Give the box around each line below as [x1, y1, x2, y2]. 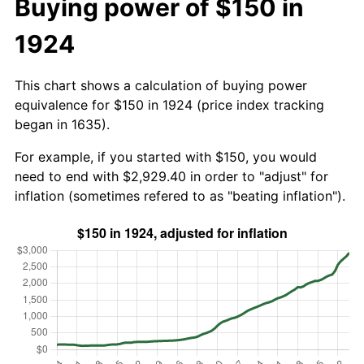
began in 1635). [15, 115, 110, 132]
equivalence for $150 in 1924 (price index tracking [15, 96, 324, 113]
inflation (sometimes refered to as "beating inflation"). [15, 187, 345, 204]
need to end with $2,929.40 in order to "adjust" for [15, 167, 328, 184]
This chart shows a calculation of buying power [15, 76, 307, 93]
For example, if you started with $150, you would [15, 148, 317, 165]
